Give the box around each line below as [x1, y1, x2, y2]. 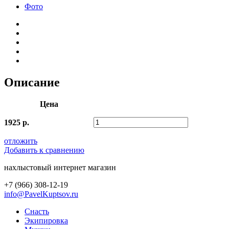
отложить [4, 136, 37, 145]
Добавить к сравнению [4, 145, 84, 154]
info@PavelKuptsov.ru [4, 189, 78, 198]
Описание [4, 75, 60, 89]
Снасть [25, 207, 49, 216]
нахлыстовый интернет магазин [4, 163, 116, 172]
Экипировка [25, 216, 68, 225]
